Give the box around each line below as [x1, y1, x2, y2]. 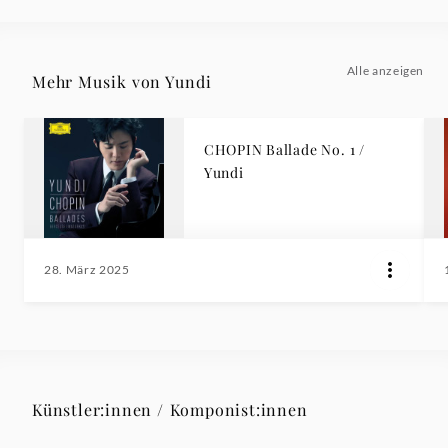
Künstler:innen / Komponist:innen [32, 399, 308, 421]
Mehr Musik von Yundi [32, 71, 212, 93]
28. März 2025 [44, 262, 130, 278]
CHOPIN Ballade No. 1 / [204, 140, 366, 160]
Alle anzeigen [346, 63, 424, 79]
